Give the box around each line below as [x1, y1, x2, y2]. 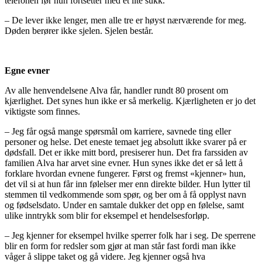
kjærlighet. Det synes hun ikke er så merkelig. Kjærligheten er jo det [5, 95, 256, 106]
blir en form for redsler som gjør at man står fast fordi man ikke [5, 240, 236, 251]
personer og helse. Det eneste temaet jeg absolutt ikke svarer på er [5, 136, 246, 147]
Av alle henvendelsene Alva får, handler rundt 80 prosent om [5, 85, 228, 95]
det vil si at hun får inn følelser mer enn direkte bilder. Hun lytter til [5, 178, 250, 189]
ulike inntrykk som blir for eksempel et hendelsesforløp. [5, 210, 209, 220]
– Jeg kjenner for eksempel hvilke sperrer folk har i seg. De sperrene [5, 230, 256, 240]
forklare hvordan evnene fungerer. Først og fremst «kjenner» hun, [5, 168, 246, 178]
